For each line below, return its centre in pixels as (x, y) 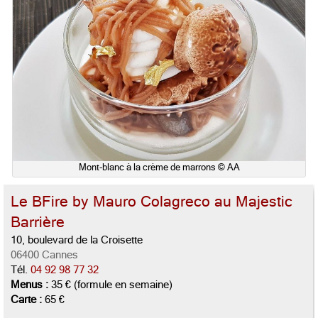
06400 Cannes (44, 254)
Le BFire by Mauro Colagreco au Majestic (152, 201)
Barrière (38, 222)
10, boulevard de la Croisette (77, 240)
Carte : (26, 299)
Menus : (29, 284)
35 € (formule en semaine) (110, 284)
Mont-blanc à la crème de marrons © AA (159, 167)
